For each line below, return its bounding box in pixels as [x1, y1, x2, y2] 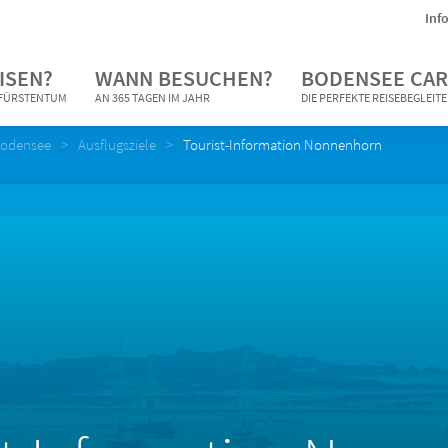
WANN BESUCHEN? [95, 64, 273, 92]
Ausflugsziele [78, 135, 156, 154]
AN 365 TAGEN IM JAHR [95, 90, 210, 105]
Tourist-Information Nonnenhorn [183, 135, 382, 154]
